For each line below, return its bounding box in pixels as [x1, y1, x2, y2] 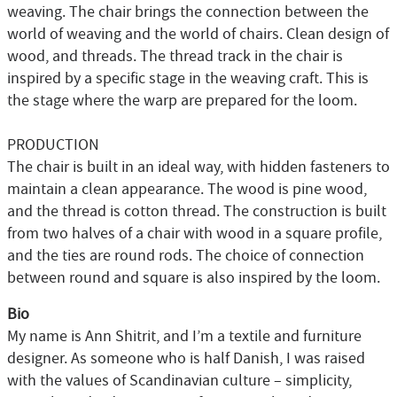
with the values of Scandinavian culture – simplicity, [7, 370, 352, 391]
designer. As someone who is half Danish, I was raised [7, 348, 365, 369]
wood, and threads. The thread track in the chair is [7, 46, 343, 66]
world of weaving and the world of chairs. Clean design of [7, 24, 389, 44]
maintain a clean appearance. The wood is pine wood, [7, 179, 367, 199]
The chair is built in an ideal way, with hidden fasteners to [7, 157, 390, 177]
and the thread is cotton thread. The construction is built [7, 201, 386, 222]
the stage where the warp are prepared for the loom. [7, 90, 357, 111]
